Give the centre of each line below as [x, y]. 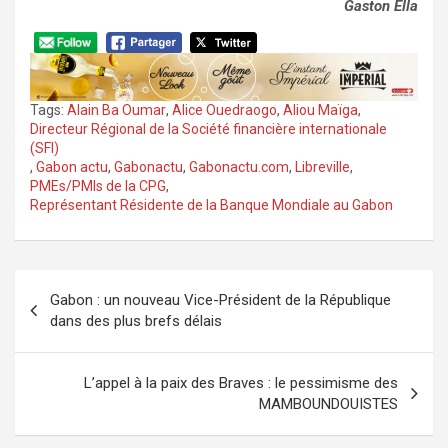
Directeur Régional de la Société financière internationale [208, 129]
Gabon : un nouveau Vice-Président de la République [220, 300]
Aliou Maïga [320, 110]
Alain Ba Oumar [116, 110]
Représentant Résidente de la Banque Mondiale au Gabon [211, 205]
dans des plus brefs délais [136, 321]
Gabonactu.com [239, 167]
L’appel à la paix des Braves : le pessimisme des [241, 383]
